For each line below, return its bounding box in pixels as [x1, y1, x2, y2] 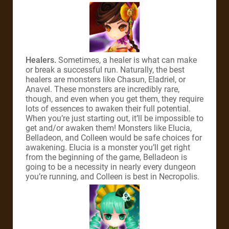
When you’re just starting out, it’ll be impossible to [26, 113, 203, 123]
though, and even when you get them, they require [26, 94, 203, 104]
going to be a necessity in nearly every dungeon [26, 162, 196, 172]
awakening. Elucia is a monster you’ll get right [26, 142, 190, 152]
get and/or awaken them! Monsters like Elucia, [26, 123, 192, 133]
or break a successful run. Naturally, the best [26, 64, 185, 75]
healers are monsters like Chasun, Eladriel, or [26, 74, 186, 84]
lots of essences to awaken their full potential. [26, 103, 191, 113]
